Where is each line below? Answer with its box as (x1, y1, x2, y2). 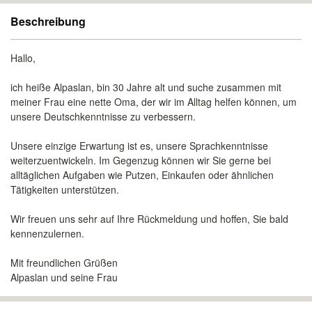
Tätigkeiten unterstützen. (10, 182, 119, 196)
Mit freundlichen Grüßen (10, 256, 118, 270)
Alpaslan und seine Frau (10, 270, 118, 284)
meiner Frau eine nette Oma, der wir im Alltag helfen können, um (10, 95, 297, 109)
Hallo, (10, 51, 36, 65)
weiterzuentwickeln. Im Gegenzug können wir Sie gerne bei (10, 153, 271, 167)
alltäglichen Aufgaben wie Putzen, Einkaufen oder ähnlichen (10, 168, 274, 182)
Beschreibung (10, 13, 86, 29)
